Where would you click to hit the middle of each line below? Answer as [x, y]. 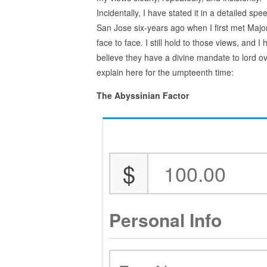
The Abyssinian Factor [143, 95]
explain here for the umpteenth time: [165, 72]
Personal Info [166, 219]
